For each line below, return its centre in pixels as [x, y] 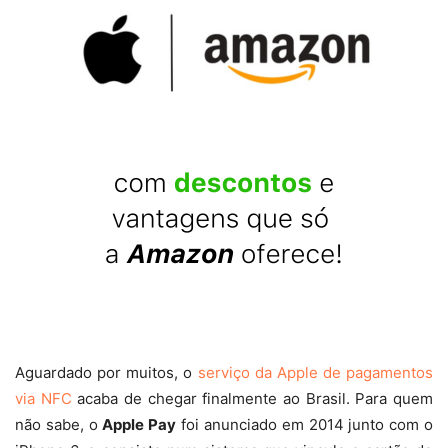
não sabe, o [59, 425]
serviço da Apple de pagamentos [315, 373]
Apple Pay [139, 425]
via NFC [43, 399]
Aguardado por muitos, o [106, 373]
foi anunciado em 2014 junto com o [305, 425]
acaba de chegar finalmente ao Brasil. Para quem [252, 399]
